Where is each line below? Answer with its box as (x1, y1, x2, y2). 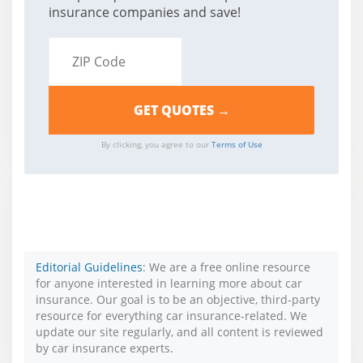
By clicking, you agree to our (100, 139, 211, 150)
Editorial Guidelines (36, 259, 143, 275)
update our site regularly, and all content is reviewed (36, 324, 323, 340)
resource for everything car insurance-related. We (36, 308, 307, 323)
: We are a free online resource (143, 259, 310, 275)
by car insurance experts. (36, 340, 173, 356)
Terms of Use (211, 139, 263, 150)
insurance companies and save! (49, 3, 241, 21)
